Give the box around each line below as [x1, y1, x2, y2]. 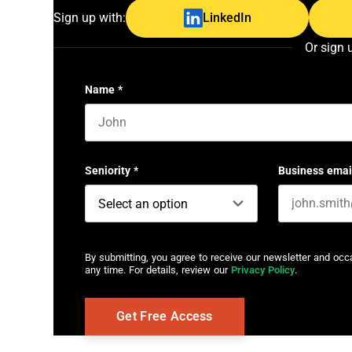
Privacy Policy [231, 264, 295, 276]
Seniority [85, 164, 130, 177]
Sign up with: [53, 11, 126, 24]
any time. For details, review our [85, 264, 231, 276]
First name [84, 141, 138, 154]
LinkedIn [202, 11, 251, 24]
